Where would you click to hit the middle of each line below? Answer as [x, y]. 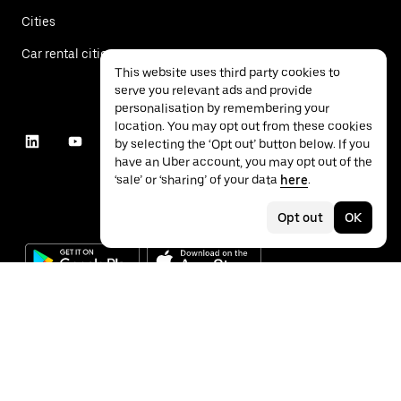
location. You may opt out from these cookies [243, 126]
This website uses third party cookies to [227, 73]
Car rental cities [68, 53]
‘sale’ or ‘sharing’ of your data [197, 180]
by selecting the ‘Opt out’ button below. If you [242, 144]
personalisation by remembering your [222, 108]
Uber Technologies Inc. [116, 339]
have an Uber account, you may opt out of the [243, 162]
